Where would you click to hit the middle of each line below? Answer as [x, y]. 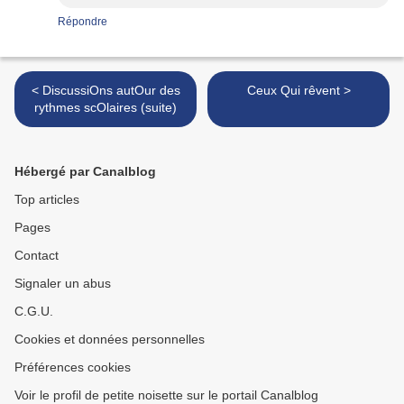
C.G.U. [34, 312]
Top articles [47, 200]
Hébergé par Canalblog [85, 172]
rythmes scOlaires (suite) [106, 108]
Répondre [83, 22]
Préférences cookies [73, 367]
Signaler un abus [63, 284]
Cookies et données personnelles [110, 340]
